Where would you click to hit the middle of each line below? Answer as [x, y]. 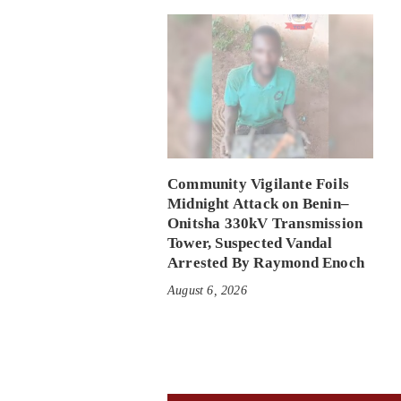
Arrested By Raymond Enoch [266, 262]
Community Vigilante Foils [258, 183]
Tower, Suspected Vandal [250, 243]
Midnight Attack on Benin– [258, 203]
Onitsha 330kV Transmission [265, 223]
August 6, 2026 [207, 290]
